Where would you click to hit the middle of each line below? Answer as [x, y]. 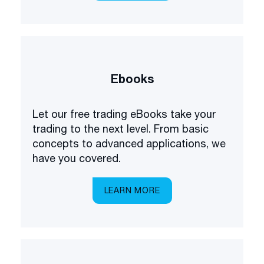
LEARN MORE [132, 190]
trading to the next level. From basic [121, 128]
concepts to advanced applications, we [89, 143]
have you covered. [77, 158]
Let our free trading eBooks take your [124, 114]
